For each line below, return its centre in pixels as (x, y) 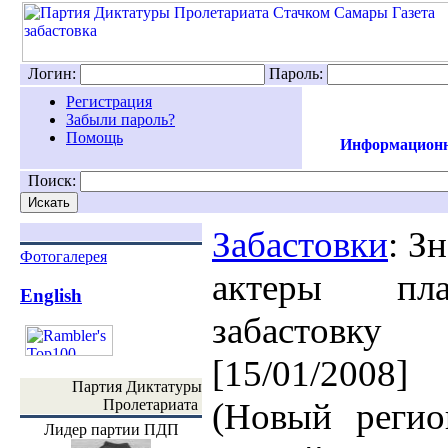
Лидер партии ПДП (111, 429)
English (51, 295)
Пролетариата (152, 404)
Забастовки (300, 244)
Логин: (52, 73)
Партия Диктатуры (137, 386)
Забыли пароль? (120, 119)
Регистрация (109, 101)
